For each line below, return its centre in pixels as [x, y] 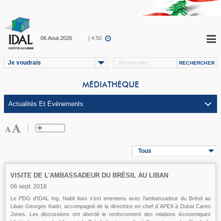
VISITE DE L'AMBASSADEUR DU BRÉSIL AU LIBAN [89, 175]
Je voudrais [24, 63]
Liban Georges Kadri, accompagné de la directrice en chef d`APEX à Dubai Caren [110, 206]
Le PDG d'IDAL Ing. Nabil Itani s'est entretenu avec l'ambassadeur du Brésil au [110, 198]
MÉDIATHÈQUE [110, 85]
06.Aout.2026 [56, 38]
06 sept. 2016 [29, 186]
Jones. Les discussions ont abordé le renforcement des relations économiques [110, 214]
